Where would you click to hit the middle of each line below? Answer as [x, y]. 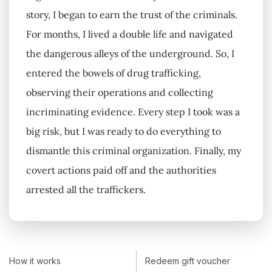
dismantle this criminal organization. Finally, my [134, 151]
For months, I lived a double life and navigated [130, 34]
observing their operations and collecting [120, 93]
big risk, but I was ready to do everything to [124, 131]
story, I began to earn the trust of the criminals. [132, 15]
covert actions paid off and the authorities [121, 170]
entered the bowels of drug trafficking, [114, 73]
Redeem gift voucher [188, 260]
